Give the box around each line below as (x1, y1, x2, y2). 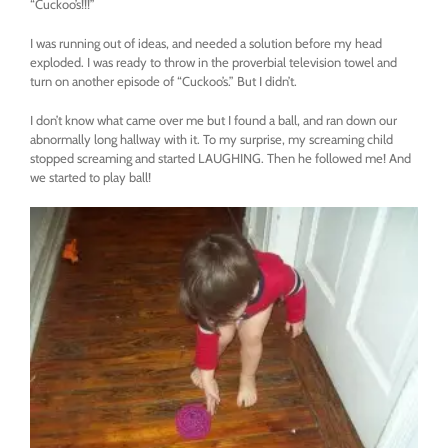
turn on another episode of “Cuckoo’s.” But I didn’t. (30, 73, 297, 89)
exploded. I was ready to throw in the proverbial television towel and (30, 54, 397, 70)
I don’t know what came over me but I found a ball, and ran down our (30, 112, 397, 128)
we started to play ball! (30, 169, 151, 185)
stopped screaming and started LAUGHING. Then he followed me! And (30, 150, 411, 166)
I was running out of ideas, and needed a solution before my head (30, 35, 382, 51)
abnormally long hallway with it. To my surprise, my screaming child (30, 131, 393, 147)
